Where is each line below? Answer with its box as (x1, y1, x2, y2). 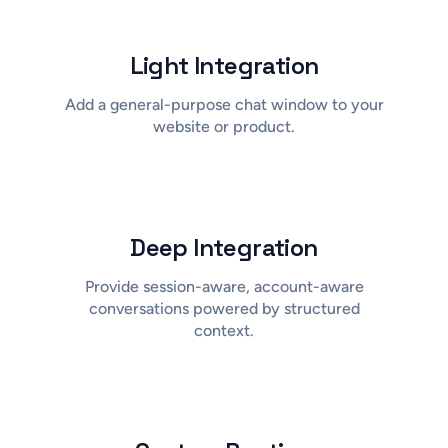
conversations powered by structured (88, 298, 360, 318)
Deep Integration (130, 231, 318, 263)
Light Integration (129, 49, 319, 81)
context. (194, 320, 254, 340)
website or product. (153, 116, 295, 136)
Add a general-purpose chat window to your (64, 94, 384, 114)
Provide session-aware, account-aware (84, 276, 364, 296)
